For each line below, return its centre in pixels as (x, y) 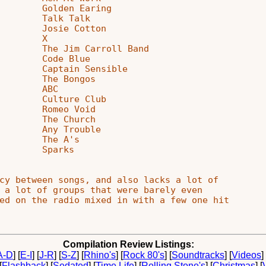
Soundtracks (198, 255)
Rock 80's (143, 255)
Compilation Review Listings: (129, 244)
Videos (246, 255)
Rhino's (99, 255)
